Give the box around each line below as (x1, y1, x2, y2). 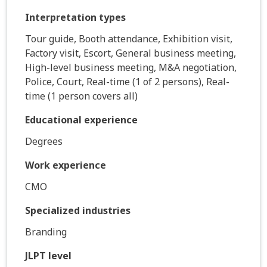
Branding (25, 225, 67, 238)
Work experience (25, 158, 106, 172)
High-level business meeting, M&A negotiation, (25, 60, 237, 74)
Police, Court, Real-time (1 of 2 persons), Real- (25, 74, 229, 88)
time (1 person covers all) (25, 89, 138, 103)
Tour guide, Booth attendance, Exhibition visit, (25, 32, 232, 45)
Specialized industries (25, 203, 131, 217)
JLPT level (25, 249, 72, 262)
